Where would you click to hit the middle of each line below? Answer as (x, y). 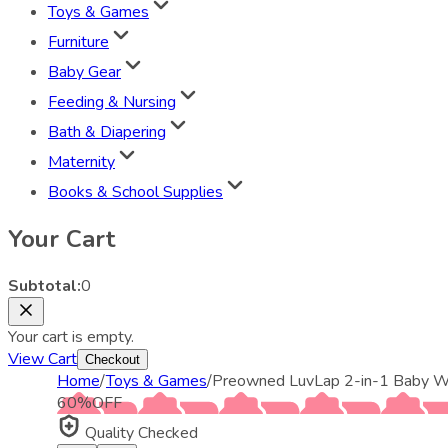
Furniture (78, 42)
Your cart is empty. (71, 336)
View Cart (42, 358)
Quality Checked (139, 432)
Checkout (112, 359)
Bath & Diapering (107, 132)
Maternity (81, 162)
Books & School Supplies (135, 192)
